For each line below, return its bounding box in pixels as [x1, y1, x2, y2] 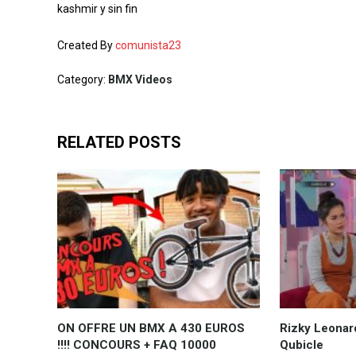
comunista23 [115, 39, 181, 52]
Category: [57, 73, 108, 86]
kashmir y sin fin [57, 2, 137, 15]
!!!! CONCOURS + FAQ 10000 [57, 337, 216, 352]
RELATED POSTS [57, 133, 181, 152]
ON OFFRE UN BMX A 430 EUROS [57, 320, 245, 335]
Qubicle [279, 337, 323, 352]
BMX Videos [108, 73, 172, 86]
